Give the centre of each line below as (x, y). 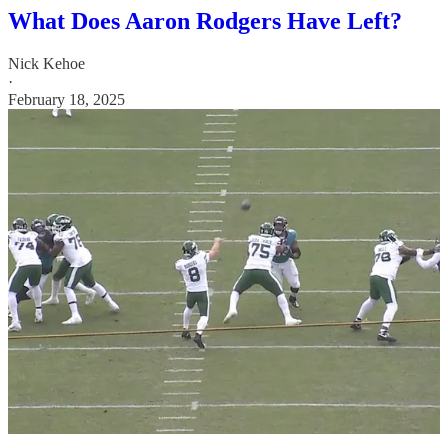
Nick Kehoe (46, 64)
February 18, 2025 (66, 100)
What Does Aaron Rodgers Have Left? (205, 21)
